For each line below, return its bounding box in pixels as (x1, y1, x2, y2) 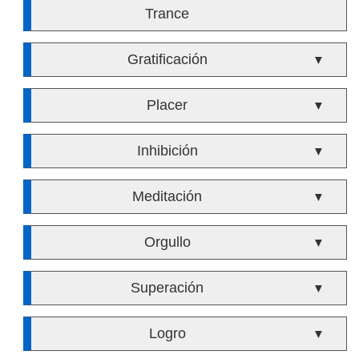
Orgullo (143, 234, 191, 250)
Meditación (132, 188, 203, 204)
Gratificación (127, 51, 208, 67)
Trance (145, 6, 190, 22)
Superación (131, 280, 204, 296)
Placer (147, 97, 188, 113)
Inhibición (136, 143, 198, 159)
